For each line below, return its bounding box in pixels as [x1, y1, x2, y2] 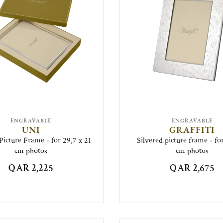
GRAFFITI [169, 123, 215, 135]
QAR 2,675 [169, 161, 215, 175]
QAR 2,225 [8, 161, 54, 175]
